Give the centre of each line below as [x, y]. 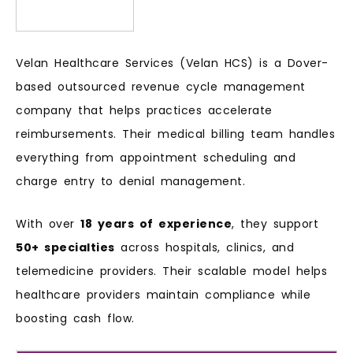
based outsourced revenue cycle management [161, 86]
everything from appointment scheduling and [156, 157]
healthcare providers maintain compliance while [163, 295]
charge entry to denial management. [130, 181]
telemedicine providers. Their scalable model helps [171, 271]
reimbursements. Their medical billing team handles [175, 134]
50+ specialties [65, 248]
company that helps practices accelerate [144, 110]
